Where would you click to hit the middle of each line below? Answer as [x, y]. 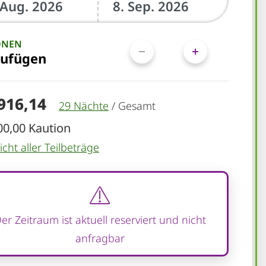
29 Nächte [84, 105]
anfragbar [100, 238]
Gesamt [137, 105]
